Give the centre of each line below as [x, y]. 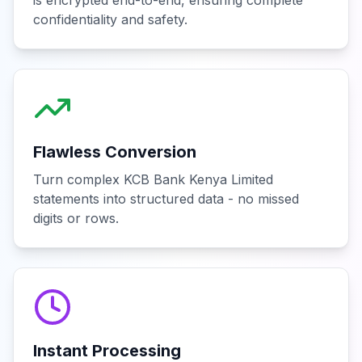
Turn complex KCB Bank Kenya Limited [153, 179]
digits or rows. [76, 218]
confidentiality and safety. [110, 19]
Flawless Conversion [115, 152]
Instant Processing [107, 351]
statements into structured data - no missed [166, 199]
